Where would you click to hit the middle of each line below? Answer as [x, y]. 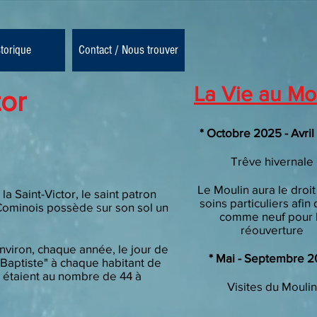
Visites [246, 286]
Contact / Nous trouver [128, 50]
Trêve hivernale [272, 161]
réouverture [272, 230]
